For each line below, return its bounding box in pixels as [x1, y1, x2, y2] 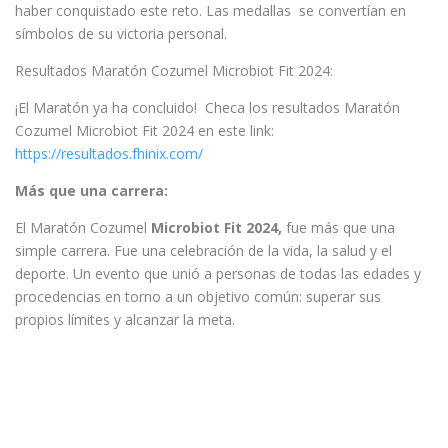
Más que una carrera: [15, 180, 168, 200]
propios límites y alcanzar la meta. [15, 309, 235, 329]
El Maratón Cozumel [15, 217, 151, 237]
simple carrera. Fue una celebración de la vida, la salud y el [15, 240, 392, 260]
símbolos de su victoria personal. [15, 23, 227, 43]
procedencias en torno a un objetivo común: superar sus [15, 286, 381, 306]
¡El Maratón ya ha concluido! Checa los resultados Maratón [15, 97, 400, 117]
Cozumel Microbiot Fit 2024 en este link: [15, 120, 274, 140]
